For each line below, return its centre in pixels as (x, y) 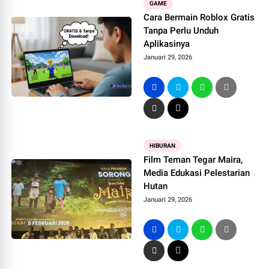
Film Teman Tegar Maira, (193, 160)
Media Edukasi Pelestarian (197, 173)
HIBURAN (163, 146)
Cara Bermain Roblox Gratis (199, 17)
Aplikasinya (167, 44)
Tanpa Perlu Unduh (181, 31)
